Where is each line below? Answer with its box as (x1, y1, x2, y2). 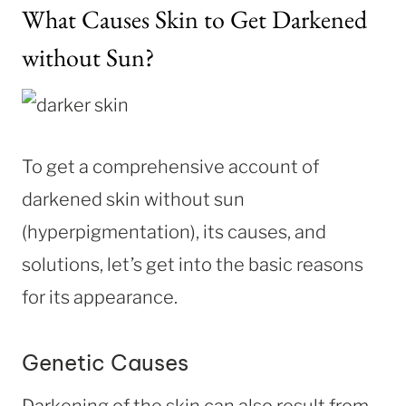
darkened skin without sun (22, 188, 245, 210)
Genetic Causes (22, 348, 188, 376)
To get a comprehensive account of (22, 155, 319, 178)
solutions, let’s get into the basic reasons (22, 253, 363, 275)
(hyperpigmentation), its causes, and (22, 220, 326, 243)
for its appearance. (22, 285, 178, 308)
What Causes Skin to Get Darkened (22, 2, 367, 35)
